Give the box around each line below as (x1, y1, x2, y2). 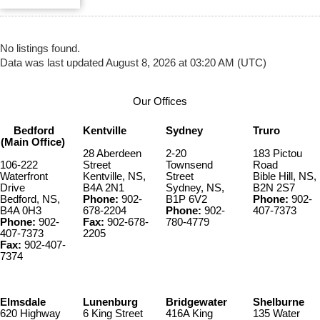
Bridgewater (166, 296, 227, 308)
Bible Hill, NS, (253, 170, 316, 182)
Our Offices (133, 96, 187, 108)
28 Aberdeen (83, 147, 141, 159)
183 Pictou (253, 147, 302, 159)
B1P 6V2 (166, 193, 207, 205)
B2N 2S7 (253, 181, 295, 194)
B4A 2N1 (83, 181, 124, 194)
